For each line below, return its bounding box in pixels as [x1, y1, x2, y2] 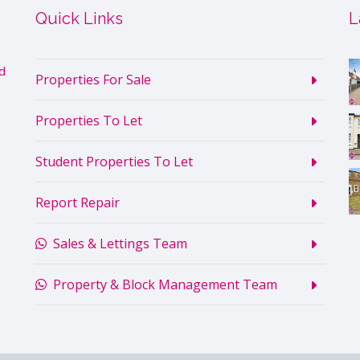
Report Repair [35, 194, 120, 212]
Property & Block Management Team [47, 276, 277, 294]
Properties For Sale [35, 71, 151, 89]
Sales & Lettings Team [47, 235, 187, 253]
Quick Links [35, 9, 123, 29]
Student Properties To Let [35, 153, 193, 171]
